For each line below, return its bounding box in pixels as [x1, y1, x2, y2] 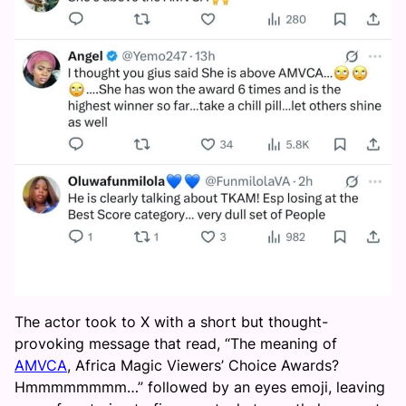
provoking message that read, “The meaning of [14, 334, 337, 353]
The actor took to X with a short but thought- [14, 313, 328, 331]
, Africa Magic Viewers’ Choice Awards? [67, 356, 339, 374]
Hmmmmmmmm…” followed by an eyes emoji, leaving [14, 378, 385, 396]
